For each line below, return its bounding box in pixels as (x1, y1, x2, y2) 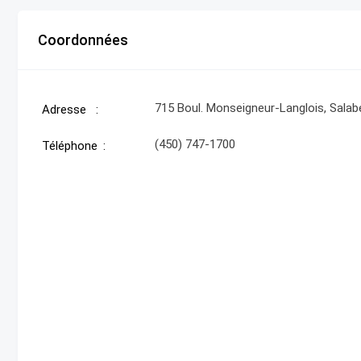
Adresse (42, 102, 86, 117)
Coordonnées (38, 31, 128, 48)
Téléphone (42, 139, 98, 153)
